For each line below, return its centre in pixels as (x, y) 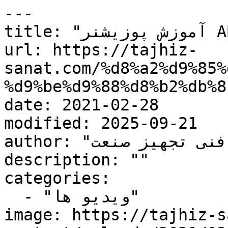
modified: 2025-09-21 (101, 123)
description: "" (77, 160)
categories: (57, 178)
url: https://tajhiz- (101, 50)
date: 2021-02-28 (81, 105)
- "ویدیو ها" (14, 196)
